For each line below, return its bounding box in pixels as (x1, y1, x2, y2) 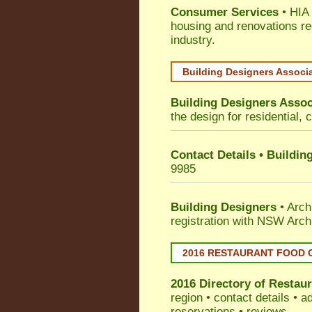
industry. (171, 33, 215, 47)
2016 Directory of (171, 277, 269, 290)
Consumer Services (171, 6, 279, 19)
